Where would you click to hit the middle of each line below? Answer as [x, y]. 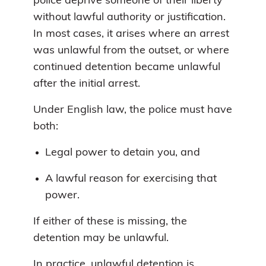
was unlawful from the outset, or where [131, 50]
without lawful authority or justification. [129, 17]
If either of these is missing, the [110, 221]
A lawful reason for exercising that [131, 179]
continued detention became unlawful [127, 67]
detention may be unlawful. [101, 238]
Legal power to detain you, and [123, 153]
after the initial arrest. [87, 84]
